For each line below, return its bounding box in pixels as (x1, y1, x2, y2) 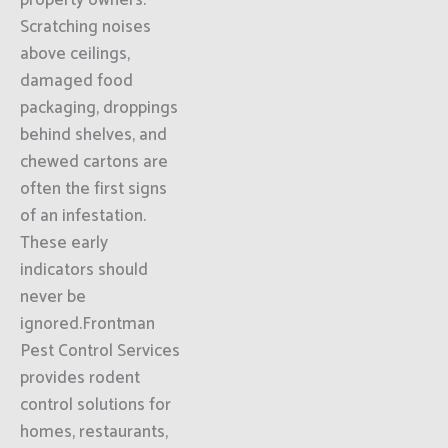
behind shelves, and (20, 121, 167, 149)
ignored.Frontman (20, 310, 155, 338)
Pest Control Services (20, 337, 180, 365)
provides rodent (20, 364, 140, 392)
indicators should (20, 256, 148, 284)
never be (20, 283, 86, 311)
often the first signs (20, 175, 167, 203)
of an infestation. (20, 202, 146, 230)
